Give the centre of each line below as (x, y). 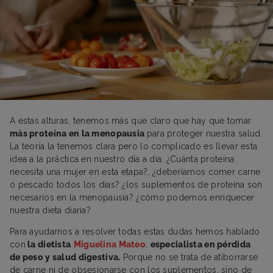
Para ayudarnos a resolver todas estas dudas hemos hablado (135, 231)
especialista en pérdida (200, 244)
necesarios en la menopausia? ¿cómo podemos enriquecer (132, 197)
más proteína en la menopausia (78, 133)
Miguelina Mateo (109, 244)
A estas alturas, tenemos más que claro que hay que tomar (131, 120)
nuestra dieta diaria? (51, 210)
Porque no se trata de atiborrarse (189, 257)
